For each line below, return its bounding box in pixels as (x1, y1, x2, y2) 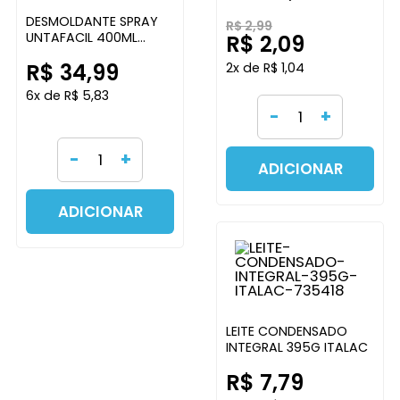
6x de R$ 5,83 (25, 87, 109, 105)
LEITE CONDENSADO (225, 322, 347, 341)
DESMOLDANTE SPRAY (25, 12, 158, 31)
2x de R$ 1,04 (225, 58, 304, 77)
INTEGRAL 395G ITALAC (225, 338, 368, 357)
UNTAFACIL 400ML (25, 29, 137, 47)
